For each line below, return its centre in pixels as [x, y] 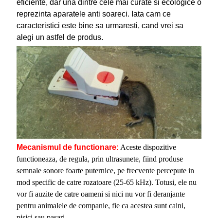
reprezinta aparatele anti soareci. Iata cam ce [93, 14]
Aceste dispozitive [147, 147]
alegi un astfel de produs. [60, 37]
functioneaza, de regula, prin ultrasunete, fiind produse [100, 159]
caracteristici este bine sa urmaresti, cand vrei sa [100, 25]
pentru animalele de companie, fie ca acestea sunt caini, [101, 205]
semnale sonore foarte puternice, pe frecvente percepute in [105, 170]
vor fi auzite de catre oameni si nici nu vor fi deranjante [100, 194]
